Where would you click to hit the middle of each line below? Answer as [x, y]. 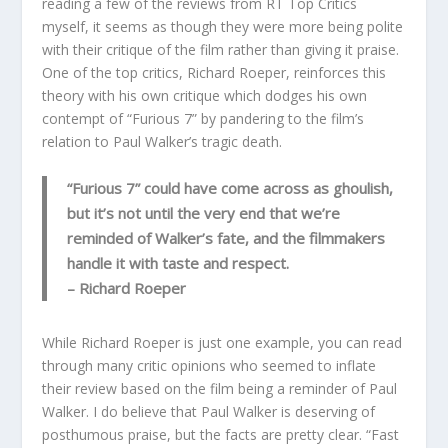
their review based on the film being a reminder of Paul [220, 388]
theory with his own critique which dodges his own [205, 96]
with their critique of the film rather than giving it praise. [221, 50]
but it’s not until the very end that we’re [204, 212]
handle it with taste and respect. [178, 262]
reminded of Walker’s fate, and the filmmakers [226, 237]
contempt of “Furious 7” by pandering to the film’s [203, 119]
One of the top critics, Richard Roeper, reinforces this [214, 73]
